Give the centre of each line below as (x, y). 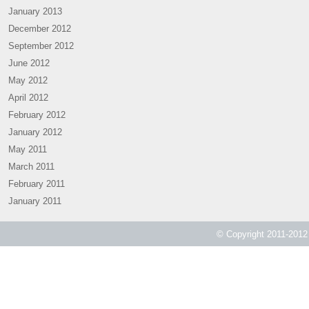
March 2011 (31, 167)
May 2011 (28, 149)
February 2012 (37, 115)
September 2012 (41, 46)
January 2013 (35, 11)
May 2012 (28, 80)
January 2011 (35, 201)
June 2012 (29, 63)
